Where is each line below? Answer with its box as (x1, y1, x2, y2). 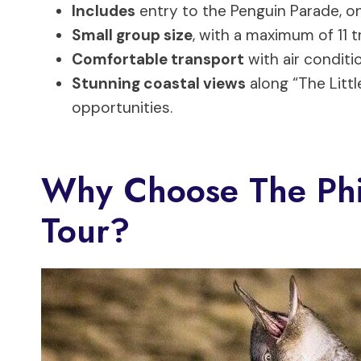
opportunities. (72, 97, 172, 118)
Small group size (72, 24, 193, 45)
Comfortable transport (72, 48, 244, 69)
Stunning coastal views (72, 73, 246, 93)
